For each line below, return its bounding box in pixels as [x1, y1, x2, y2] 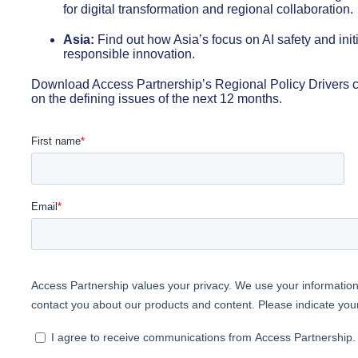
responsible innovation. [63, 47, 195, 61]
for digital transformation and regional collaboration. [63, 2, 353, 16]
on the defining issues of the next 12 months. [31, 92, 282, 105]
